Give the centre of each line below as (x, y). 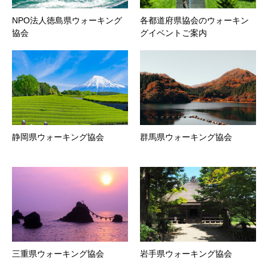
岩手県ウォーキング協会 (186, 253)
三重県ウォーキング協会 (58, 253)
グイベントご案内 (173, 33)
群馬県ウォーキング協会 (186, 137)
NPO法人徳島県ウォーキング (67, 21)
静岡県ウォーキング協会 (58, 137)
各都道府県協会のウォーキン (194, 21)
